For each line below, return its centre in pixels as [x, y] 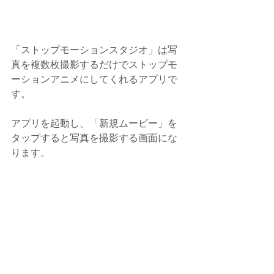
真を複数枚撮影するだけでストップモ [94, 65]
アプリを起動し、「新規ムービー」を [94, 124]
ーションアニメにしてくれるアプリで [94, 80]
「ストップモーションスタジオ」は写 [94, 50]
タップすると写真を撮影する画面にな [94, 138]
